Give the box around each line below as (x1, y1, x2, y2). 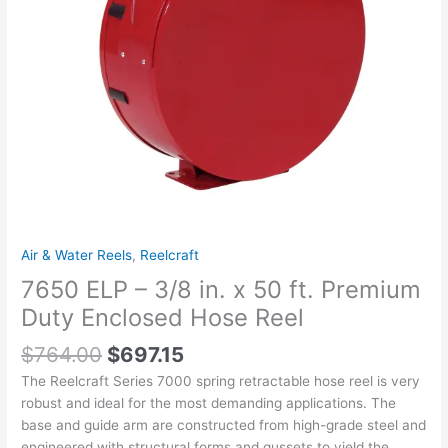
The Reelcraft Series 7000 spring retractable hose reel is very (21, 372, 421, 389)
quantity (20, 103, 74, 120)
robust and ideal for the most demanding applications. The (21, 394, 397, 411)
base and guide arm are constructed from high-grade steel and (21, 416, 427, 433)
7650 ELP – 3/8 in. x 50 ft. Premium (21, 274, 422, 304)
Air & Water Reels (21, 247, 133, 264)
